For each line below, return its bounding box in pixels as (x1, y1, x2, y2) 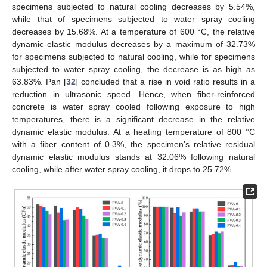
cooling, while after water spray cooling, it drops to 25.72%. (12, 164, 234, 174)
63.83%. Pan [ (12, 76, 67, 86)
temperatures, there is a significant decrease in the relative (12, 114, 255, 124)
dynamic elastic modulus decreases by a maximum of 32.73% (12, 39, 255, 49)
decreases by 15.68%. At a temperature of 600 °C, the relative (12, 26, 255, 36)
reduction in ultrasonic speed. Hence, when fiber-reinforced (12, 89, 255, 99)
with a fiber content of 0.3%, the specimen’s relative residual (12, 139, 255, 149)
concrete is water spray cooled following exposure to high (12, 101, 255, 111)
